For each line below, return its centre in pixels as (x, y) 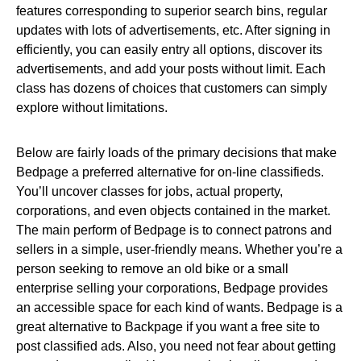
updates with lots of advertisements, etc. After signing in (173, 30)
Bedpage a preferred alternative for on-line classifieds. (170, 172)
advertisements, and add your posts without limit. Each (171, 69)
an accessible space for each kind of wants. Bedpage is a (179, 307)
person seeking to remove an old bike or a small (152, 269)
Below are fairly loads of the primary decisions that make (176, 153)
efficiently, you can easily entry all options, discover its (169, 50)
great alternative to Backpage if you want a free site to (168, 327)
